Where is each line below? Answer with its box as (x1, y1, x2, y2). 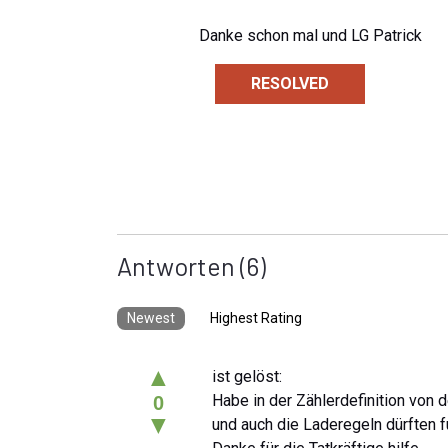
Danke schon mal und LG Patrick (199, 25, 422, 45)
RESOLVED (251, 73, 329, 93)
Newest (127, 309, 175, 326)
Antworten (117, 250, 235, 281)
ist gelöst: (212, 366, 282, 386)
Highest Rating (210, 309, 302, 326)
